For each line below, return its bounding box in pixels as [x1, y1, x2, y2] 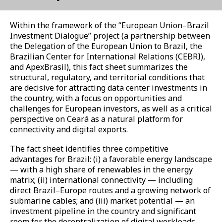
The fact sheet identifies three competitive [10, 143, 168, 154]
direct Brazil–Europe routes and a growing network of [10, 184, 211, 196]
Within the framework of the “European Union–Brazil [10, 20, 209, 31]
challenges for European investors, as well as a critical [10, 103, 212, 114]
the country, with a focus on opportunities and [10, 93, 182, 104]
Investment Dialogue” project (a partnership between [10, 30, 210, 41]
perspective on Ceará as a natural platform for [10, 113, 183, 124]
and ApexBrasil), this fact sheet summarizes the [10, 61, 188, 72]
